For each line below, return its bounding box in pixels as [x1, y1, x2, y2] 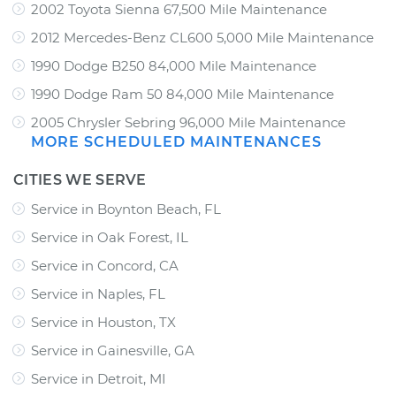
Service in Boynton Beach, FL [31, 201, 221, 217]
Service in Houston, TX [31, 314, 176, 331]
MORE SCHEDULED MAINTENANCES [31, 133, 322, 150]
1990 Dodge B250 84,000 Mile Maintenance [31, 57, 316, 74]
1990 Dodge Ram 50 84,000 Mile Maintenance [31, 86, 334, 103]
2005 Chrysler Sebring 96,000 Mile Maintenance [31, 114, 346, 131]
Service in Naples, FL [31, 286, 165, 302]
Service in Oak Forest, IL [31, 229, 188, 246]
